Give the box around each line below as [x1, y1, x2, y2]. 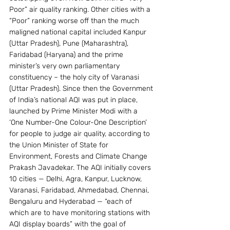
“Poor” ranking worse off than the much [9, 16, 141, 25]
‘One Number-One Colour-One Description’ [9, 118, 149, 127]
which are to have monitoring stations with [9, 208, 152, 217]
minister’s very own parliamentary [9, 62, 122, 70]
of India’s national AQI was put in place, [9, 95, 140, 104]
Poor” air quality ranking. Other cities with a [9, 5, 152, 14]
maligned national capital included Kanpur [9, 28, 148, 36]
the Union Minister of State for [9, 141, 110, 149]
